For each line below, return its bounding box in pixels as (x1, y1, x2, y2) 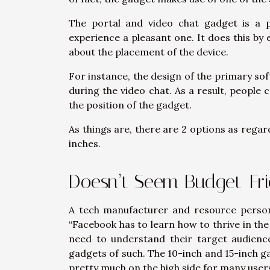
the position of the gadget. (69, 99, 192, 111)
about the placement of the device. (69, 46, 228, 58)
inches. (69, 137, 101, 150)
